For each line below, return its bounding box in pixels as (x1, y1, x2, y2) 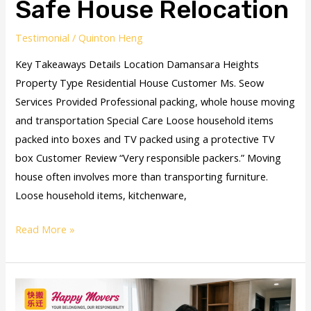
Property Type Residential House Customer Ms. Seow (15, 76, 264, 90)
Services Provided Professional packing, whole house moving (15, 94, 296, 109)
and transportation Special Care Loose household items (15, 113, 274, 128)
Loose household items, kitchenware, (15, 188, 187, 203)
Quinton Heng (78, 30, 144, 44)
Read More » (15, 222, 76, 237)
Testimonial (15, 30, 70, 44)
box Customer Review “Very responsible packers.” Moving (15, 151, 282, 165)
